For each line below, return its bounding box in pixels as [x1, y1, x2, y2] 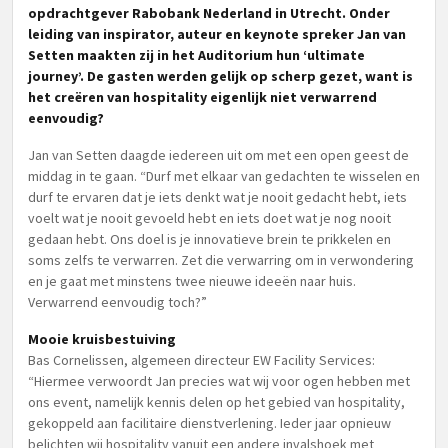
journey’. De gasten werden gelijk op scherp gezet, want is [28, 67, 413, 85]
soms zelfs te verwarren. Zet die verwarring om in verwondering [28, 251, 414, 269]
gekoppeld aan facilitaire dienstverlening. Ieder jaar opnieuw [28, 414, 391, 432]
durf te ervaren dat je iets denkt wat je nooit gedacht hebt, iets [28, 188, 407, 206]
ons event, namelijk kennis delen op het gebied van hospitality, [28, 393, 405, 411]
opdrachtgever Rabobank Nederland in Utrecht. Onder [28, 4, 390, 22]
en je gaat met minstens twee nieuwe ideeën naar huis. [28, 272, 356, 290]
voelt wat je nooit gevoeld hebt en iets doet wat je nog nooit [28, 209, 391, 227]
